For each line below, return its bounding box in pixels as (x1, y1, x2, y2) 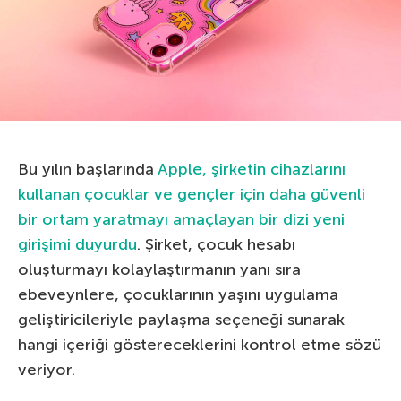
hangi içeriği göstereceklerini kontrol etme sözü (18, 334, 381, 354)
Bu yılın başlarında (18, 158, 158, 179)
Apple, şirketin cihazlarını (158, 158, 346, 179)
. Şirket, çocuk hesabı (137, 234, 295, 254)
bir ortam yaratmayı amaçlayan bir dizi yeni (18, 209, 345, 229)
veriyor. (18, 359, 75, 380)
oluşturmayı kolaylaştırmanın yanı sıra (18, 259, 301, 279)
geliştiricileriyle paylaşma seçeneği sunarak (18, 309, 345, 329)
